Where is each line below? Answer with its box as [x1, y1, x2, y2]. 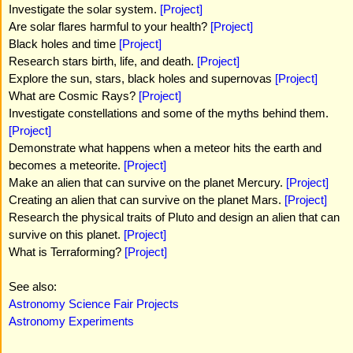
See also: [9, 280, 57, 293]
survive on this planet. [9, 228, 124, 241]
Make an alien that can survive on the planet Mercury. [9, 176, 286, 189]
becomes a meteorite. [9, 158, 124, 172]
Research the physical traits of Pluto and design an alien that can [9, 210, 340, 224]
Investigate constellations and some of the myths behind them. [9, 106, 329, 120]
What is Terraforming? [9, 245, 124, 258]
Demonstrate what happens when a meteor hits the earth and [9, 141, 321, 154]
